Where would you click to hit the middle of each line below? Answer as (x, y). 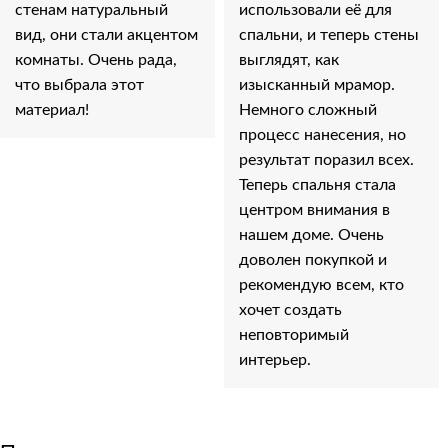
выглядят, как (288, 60)
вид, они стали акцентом (106, 35)
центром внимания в (314, 210)
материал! (52, 110)
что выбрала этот (79, 85)
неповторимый (293, 335)
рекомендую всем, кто (321, 285)
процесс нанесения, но (322, 135)
